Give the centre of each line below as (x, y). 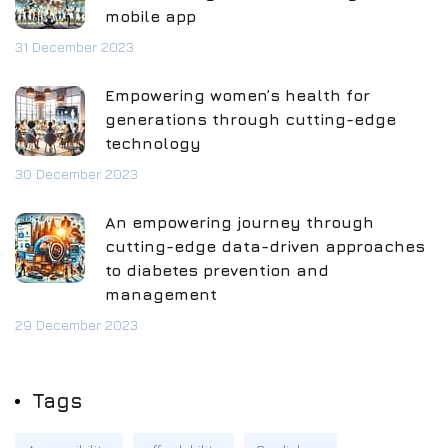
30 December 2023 (76, 173)
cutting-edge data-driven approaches (265, 246)
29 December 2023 (76, 324)
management (161, 294)
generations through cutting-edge (250, 119)
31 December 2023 (74, 46)
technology (153, 143)
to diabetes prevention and (217, 270)
